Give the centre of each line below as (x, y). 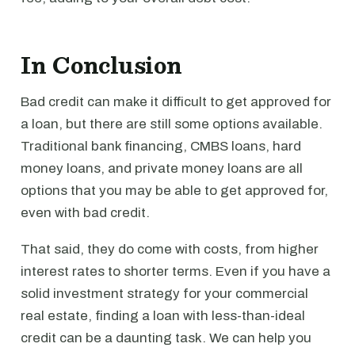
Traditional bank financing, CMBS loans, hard (161, 146)
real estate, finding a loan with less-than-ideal (163, 316)
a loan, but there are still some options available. (172, 124)
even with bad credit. (85, 213)
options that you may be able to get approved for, (174, 191)
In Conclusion (101, 65)
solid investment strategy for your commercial (164, 294)
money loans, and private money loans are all (162, 168)
